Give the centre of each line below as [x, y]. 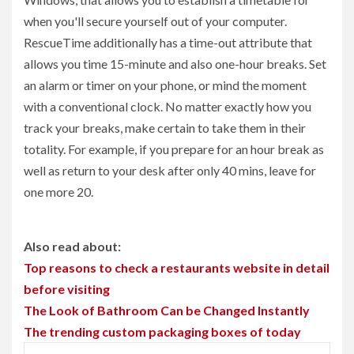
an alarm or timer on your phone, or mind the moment [165, 85]
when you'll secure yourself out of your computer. [155, 21]
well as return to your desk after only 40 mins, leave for [170, 170]
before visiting [67, 288]
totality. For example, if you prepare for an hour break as [174, 149]
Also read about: [72, 246]
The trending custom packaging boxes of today [162, 331]
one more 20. [58, 191]
